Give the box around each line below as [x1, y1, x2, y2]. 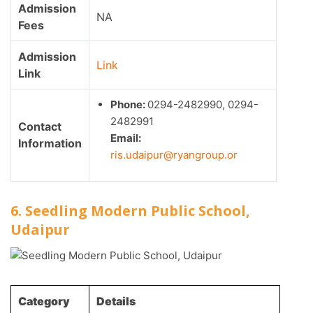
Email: [110, 131, 141, 145]
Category [18, 294, 70, 309]
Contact [18, 119, 61, 134]
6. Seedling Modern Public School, [10, 201, 250, 221]
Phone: [110, 98, 147, 112]
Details [96, 294, 136, 309]
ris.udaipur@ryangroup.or [110, 148, 238, 162]
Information [18, 136, 82, 151]
